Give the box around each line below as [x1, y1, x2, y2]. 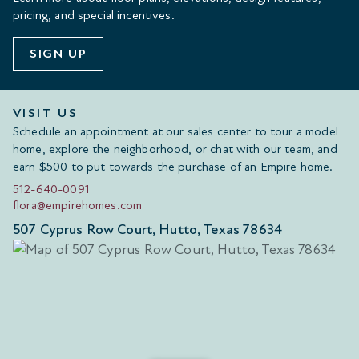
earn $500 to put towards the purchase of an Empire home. [13, 159, 333, 175]
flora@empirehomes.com [13, 197, 143, 214]
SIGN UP [30, 46, 87, 63]
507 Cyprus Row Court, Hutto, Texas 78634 [13, 221, 282, 239]
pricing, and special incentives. [13, 7, 175, 24]
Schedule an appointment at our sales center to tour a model [13, 123, 338, 140]
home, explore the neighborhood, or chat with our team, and [13, 141, 337, 158]
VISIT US [13, 105, 79, 122]
